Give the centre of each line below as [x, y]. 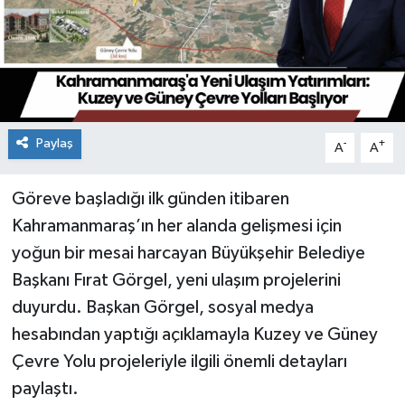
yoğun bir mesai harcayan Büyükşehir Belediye [188, 254]
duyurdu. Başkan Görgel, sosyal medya [162, 308]
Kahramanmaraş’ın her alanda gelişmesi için [176, 226]
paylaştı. [45, 389]
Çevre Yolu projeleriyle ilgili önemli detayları [179, 362]
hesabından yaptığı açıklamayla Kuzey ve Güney [194, 335]
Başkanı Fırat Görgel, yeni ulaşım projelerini [176, 281]
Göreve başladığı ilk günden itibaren [150, 199]
